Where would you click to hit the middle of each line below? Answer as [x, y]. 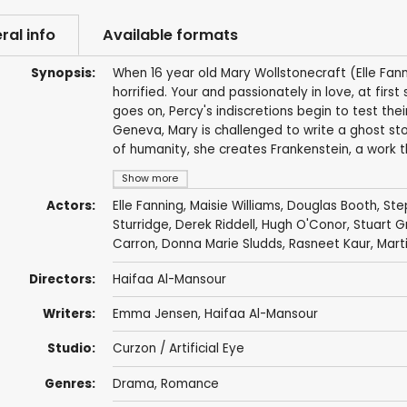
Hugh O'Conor [304, 225]
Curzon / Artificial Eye [178, 349]
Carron [134, 244]
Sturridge [140, 225]
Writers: [69, 314]
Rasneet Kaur [329, 244]
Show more [150, 179]
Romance [189, 383]
